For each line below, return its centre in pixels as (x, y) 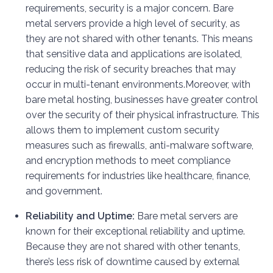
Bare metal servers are (186, 216)
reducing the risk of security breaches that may (131, 69)
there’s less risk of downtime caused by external (133, 262)
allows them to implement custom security (122, 130)
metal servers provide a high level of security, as (133, 24)
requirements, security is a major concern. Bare (129, 9)
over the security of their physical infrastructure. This (143, 115)
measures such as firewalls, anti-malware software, (140, 146)
